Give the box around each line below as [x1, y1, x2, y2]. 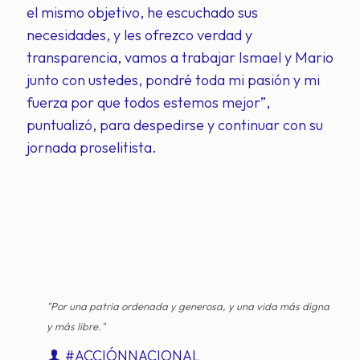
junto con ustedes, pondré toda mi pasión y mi [27, 71, 320, 89]
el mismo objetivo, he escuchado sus [27, 3, 258, 22]
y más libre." [47, 320, 105, 333]
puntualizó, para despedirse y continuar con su [27, 116, 323, 134]
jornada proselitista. [27, 138, 157, 157]
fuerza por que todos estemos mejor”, [27, 93, 270, 112]
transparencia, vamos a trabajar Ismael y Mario [27, 48, 333, 67]
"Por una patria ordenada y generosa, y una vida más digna [47, 300, 329, 313]
